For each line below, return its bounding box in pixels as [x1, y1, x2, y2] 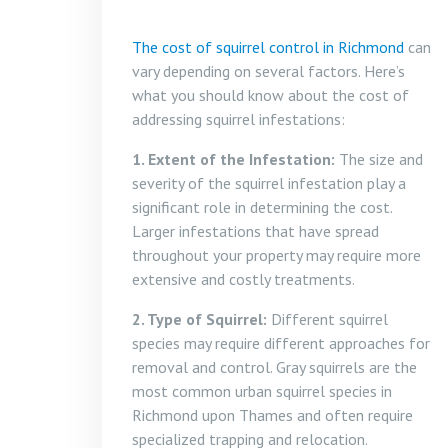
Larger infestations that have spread [132, 221, 379, 241]
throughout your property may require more [132, 245, 421, 265]
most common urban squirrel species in [132, 381, 392, 401]
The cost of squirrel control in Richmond [132, 37, 404, 57]
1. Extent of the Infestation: [132, 149, 335, 169]
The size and [335, 149, 423, 169]
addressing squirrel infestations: [132, 109, 345, 129]
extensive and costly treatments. [132, 269, 355, 289]
